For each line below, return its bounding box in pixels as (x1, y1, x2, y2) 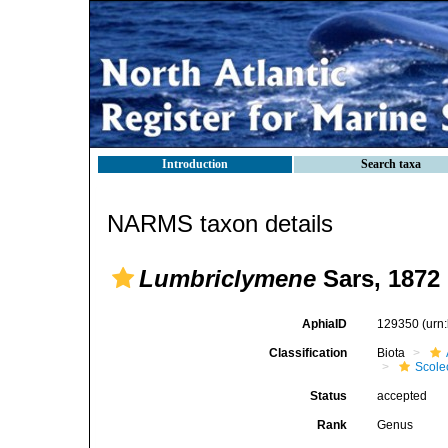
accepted (377, 389, 428, 403)
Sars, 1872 (316, 265, 440, 292)
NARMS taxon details (107, 210, 333, 237)
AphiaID (302, 317, 348, 331)
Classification (269, 346, 348, 360)
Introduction (162, 157, 228, 171)
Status (310, 389, 348, 403)
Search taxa (361, 157, 421, 171)
